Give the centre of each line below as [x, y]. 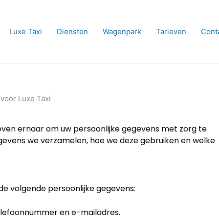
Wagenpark [122, 32]
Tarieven [171, 32]
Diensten [72, 32]
